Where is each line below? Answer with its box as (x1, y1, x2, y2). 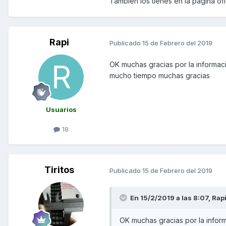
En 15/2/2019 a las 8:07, (130, 194, 212, 202)
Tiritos (44, 164, 74, 176)
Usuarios (45, 105, 77, 114)
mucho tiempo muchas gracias (109, 71, 212, 80)
